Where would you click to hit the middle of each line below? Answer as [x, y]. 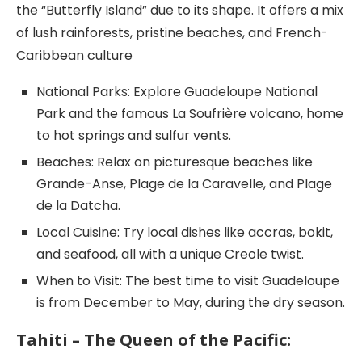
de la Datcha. [78, 205]
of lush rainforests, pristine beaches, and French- [172, 32]
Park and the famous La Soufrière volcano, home [190, 113]
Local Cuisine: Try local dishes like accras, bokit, [185, 232]
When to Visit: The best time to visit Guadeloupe [188, 280]
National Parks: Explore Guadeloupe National [177, 91]
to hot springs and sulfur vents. [134, 135]
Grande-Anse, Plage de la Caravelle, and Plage [184, 183]
